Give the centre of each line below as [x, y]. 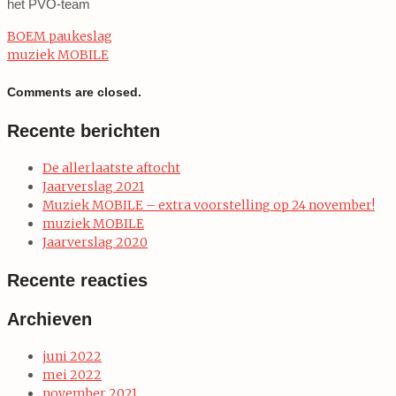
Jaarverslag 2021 [93, 186]
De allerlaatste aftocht [111, 168]
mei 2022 [72, 374]
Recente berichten [84, 130]
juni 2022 [72, 356]
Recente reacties [77, 280]
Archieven [49, 319]
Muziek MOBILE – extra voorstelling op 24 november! [209, 205]
